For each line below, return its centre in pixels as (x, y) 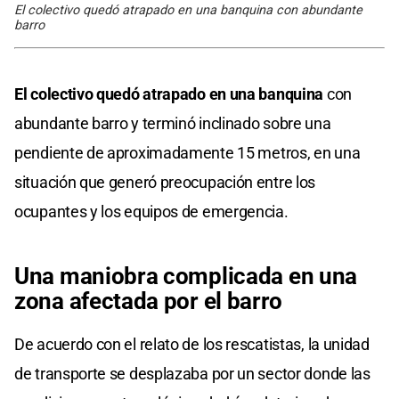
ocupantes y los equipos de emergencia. (151, 211)
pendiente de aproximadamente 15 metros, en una (187, 152)
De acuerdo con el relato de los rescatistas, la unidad (192, 344)
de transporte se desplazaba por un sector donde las (192, 373)
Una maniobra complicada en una (186, 276)
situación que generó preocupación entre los (165, 182)
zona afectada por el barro (149, 301)
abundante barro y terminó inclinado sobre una (173, 123)
